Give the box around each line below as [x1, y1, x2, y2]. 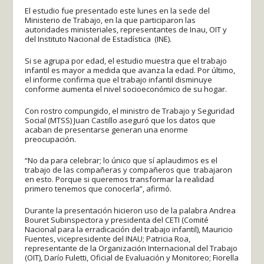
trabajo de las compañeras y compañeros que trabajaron [25, 164, 233, 176]
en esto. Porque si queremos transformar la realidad [25, 174, 214, 185]
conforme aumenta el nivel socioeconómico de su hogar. [25, 83, 227, 94]
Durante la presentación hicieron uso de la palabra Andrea [25, 205, 236, 216]
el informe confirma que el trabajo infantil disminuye [25, 74, 213, 85]
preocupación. [25, 133, 77, 144]
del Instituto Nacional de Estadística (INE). [25, 33, 172, 44]
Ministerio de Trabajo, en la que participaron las [25, 14, 196, 25]
